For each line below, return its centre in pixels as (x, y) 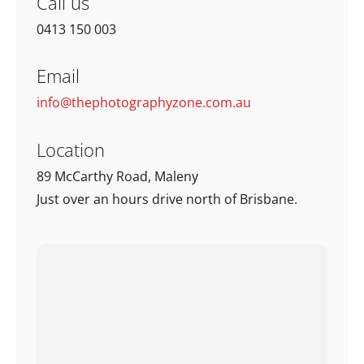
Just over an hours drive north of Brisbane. (167, 199)
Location (71, 149)
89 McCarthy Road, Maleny (118, 176)
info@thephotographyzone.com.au (144, 103)
